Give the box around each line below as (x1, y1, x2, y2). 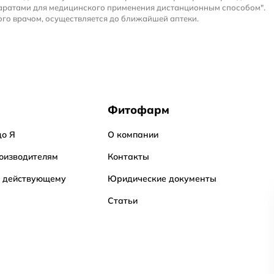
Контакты (108, 151, 149, 162)
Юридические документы (108, 173, 217, 184)
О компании (108, 129, 158, 140)
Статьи (108, 195, 138, 206)
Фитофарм (108, 103, 169, 117)
